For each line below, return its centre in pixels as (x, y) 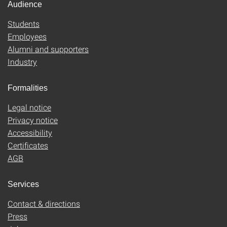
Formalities (28, 88)
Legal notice (29, 107)
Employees (27, 36)
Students (24, 23)
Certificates (28, 145)
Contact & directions (44, 203)
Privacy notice (33, 120)
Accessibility (30, 132)
